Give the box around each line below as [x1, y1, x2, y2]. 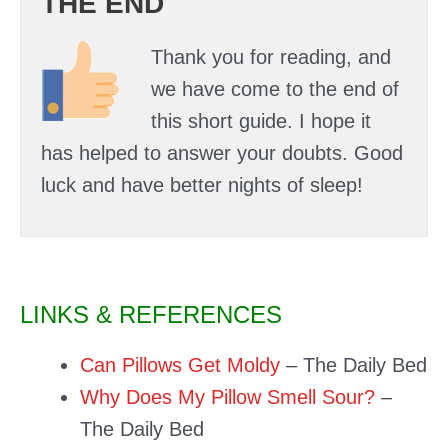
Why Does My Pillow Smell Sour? [80, 385, 375, 408]
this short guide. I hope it [151, 109, 371, 132]
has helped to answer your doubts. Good [41, 141, 403, 164]
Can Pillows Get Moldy [80, 353, 280, 376]
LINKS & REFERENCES [20, 300, 282, 328]
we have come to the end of [151, 77, 399, 100]
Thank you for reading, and [151, 45, 391, 68]
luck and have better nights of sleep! [41, 173, 363, 196]
